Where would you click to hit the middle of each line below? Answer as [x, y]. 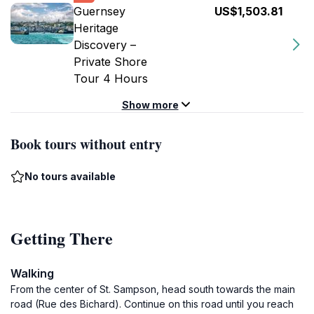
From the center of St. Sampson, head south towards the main [153, 289]
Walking [32, 273]
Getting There [62, 238]
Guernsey [100, 11]
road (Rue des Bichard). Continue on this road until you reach [152, 304]
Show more [150, 105]
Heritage [96, 28]
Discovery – [105, 45]
